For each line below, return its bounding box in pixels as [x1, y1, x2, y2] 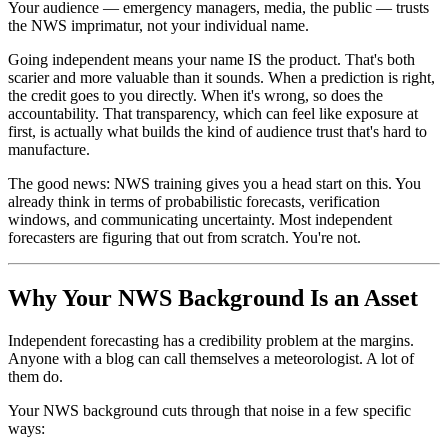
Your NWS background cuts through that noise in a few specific [8, 401, 411, 419]
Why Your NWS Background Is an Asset [8, 284, 418, 311]
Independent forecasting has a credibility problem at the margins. [8, 331, 414, 349]
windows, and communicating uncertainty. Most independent [8, 210, 392, 228]
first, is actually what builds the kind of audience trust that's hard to [8, 122, 427, 140]
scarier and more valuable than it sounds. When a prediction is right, [8, 68, 435, 86]
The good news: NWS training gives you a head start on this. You [8, 174, 421, 192]
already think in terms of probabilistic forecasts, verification [8, 192, 380, 210]
